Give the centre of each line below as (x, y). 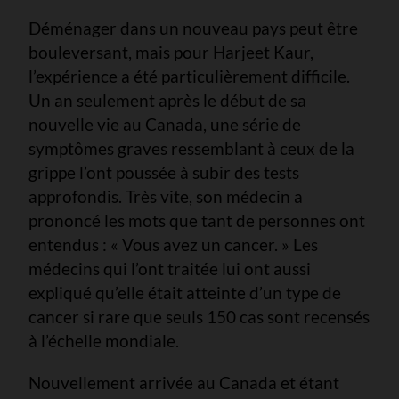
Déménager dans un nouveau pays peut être (193, 28)
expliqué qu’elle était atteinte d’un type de (185, 293)
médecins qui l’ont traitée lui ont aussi (170, 269)
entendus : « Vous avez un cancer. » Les (173, 245)
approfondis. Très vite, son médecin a (166, 197)
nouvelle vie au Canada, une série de (165, 125)
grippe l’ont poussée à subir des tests (164, 173)
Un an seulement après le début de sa (167, 101)
